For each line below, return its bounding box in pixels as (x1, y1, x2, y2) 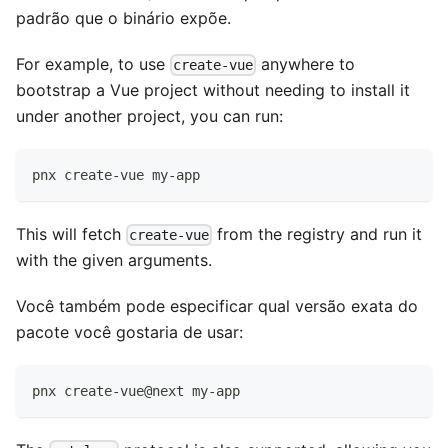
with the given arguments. (16, 250, 212, 271)
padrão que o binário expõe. (16, 7, 231, 28)
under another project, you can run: (16, 106, 283, 127)
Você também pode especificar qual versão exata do (16, 296, 418, 317)
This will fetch (16, 224, 126, 245)
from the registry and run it (212, 224, 423, 245)
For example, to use (16, 53, 170, 74)
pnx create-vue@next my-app (32, 383, 240, 400)
